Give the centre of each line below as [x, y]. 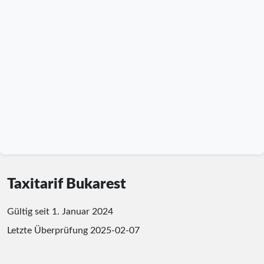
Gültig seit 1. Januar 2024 [60, 211]
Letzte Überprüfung [49, 230]
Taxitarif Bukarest [67, 184]
